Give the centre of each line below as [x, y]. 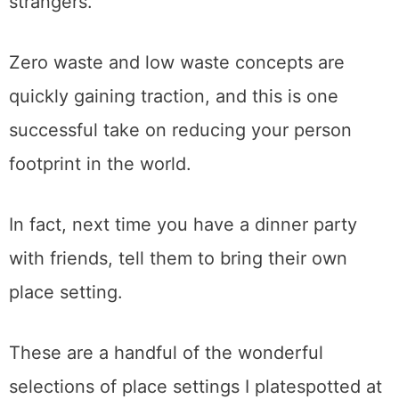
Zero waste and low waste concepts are [177, 63]
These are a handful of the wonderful [166, 353]
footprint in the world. [100, 164]
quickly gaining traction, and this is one [174, 97]
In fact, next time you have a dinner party [183, 225]
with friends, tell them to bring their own [178, 259]
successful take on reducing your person [180, 130]
